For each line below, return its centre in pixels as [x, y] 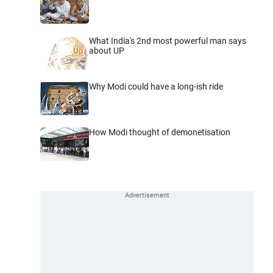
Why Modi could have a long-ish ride [156, 86]
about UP [107, 50]
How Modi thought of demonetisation [160, 132]
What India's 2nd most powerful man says [168, 41]
